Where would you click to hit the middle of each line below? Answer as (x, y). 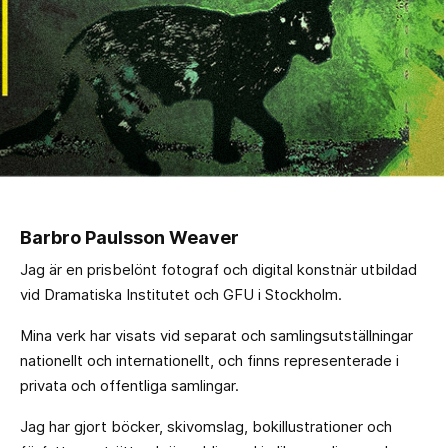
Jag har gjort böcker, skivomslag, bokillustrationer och (206, 426)
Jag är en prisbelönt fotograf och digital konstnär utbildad (218, 269)
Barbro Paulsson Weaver (129, 237)
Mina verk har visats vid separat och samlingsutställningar (216, 335)
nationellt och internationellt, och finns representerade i (209, 360)
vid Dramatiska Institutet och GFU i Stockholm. (181, 294)
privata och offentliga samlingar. (129, 385)
